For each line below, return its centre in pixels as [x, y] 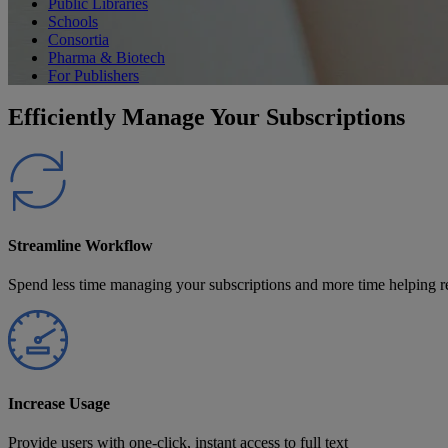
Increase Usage [59, 404]
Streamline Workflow [80, 245]
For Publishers [93, 75]
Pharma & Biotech [106, 57]
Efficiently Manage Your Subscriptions [206, 117]
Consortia [78, 39]
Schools [73, 21]
